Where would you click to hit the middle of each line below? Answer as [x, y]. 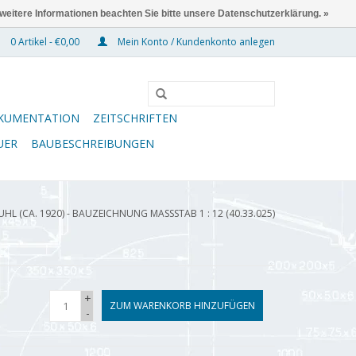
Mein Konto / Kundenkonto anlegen [195, 42]
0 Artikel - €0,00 [45, 42]
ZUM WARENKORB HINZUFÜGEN [182, 306]
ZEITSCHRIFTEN [135, 118]
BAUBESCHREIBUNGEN [93, 143]
